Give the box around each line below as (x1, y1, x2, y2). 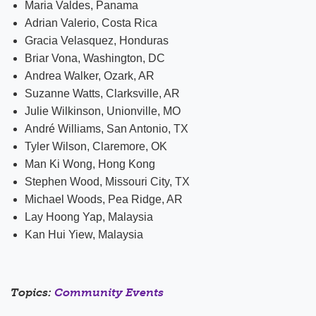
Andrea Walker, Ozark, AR (25, 69, 154, 82)
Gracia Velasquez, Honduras (25, 34, 169, 47)
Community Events (54, 285, 164, 299)
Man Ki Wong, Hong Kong (25, 157, 155, 170)
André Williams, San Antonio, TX (25, 122, 188, 135)
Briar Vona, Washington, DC (25, 51, 165, 64)
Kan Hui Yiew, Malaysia (25, 228, 143, 241)
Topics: (11, 285, 54, 299)
